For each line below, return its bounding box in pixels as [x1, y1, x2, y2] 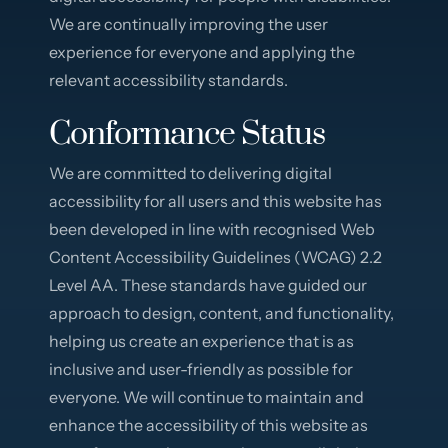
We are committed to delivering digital [49, 162, 333, 183]
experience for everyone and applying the [49, 41, 356, 62]
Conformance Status [49, 113, 326, 155]
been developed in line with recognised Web [49, 218, 376, 239]
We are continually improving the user [49, 13, 329, 34]
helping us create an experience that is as [49, 330, 355, 351]
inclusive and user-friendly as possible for [49, 358, 354, 379]
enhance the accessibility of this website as [49, 414, 369, 435]
